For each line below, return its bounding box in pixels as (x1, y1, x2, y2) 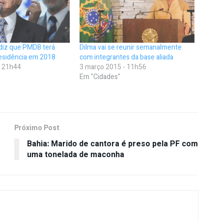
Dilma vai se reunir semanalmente (80, 42, 182, 53)
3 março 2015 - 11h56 (80, 61, 147, 72)
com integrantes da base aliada (80, 52, 174, 62)
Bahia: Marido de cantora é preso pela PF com (27, 137, 198, 150)
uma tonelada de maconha (27, 148, 124, 161)
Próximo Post (14, 122, 59, 133)
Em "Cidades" (80, 71, 121, 82)
